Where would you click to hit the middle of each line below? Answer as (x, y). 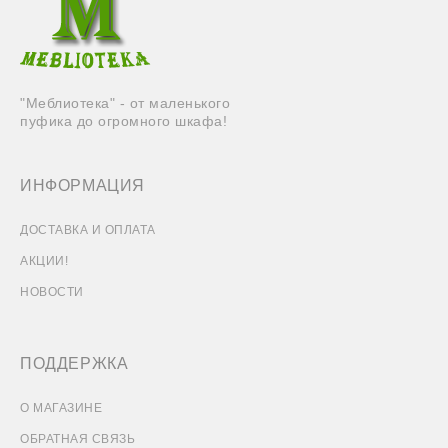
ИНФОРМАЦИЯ (82, 186)
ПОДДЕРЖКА (74, 364)
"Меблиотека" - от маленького (125, 103)
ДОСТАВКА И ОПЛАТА (88, 230)
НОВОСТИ (52, 292)
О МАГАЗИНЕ (61, 408)
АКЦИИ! (44, 261)
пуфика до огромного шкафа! (123, 121)
